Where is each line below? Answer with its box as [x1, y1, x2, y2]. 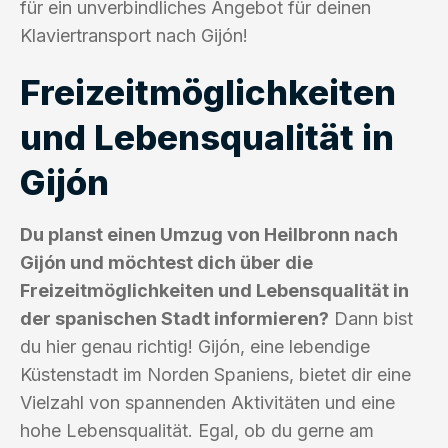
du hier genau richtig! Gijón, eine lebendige [20, 335, 370, 357]
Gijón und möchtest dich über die [20, 251, 313, 273]
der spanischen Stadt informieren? [20, 307, 329, 329]
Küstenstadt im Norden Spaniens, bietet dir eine [20, 363, 411, 385]
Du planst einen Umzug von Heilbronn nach [20, 223, 398, 245]
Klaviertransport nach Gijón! [20, 24, 248, 46]
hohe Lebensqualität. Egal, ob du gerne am [20, 419, 374, 441]
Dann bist [329, 307, 413, 329]
